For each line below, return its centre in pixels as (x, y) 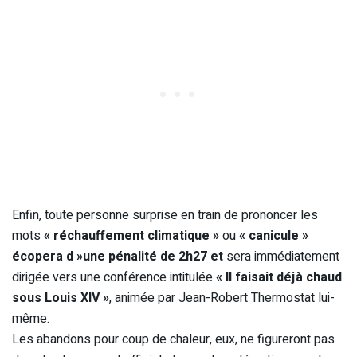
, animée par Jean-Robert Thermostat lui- (222, 298)
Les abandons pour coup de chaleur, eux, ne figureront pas (173, 339)
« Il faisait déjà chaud (279, 277)
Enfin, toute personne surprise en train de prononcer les (165, 215)
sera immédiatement (281, 256)
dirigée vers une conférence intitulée (114, 277)
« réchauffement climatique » (131, 235)
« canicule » (274, 235)
